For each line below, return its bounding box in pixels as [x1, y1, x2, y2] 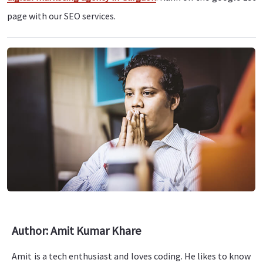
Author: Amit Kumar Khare [12, 222, 141, 238]
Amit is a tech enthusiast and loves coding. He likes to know [12, 249, 251, 262]
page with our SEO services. [7, 10, 116, 22]
